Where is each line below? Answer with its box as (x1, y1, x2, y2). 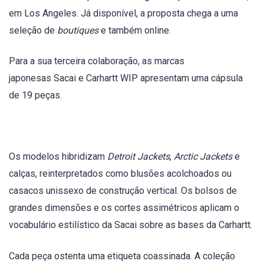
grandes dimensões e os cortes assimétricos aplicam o (9, 202, 239, 214)
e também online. (101, 24, 171, 36)
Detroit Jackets (107, 151, 170, 163)
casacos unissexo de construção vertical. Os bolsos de (9, 185, 237, 197)
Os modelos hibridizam (9, 151, 107, 163)
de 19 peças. (9, 90, 62, 101)
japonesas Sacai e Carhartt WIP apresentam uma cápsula (9, 72, 243, 84)
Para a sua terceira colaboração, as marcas (9, 55, 184, 67)
